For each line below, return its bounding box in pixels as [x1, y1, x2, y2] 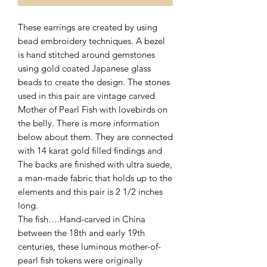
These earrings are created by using [18, 21, 157, 33]
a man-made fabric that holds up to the [18, 172, 172, 184]
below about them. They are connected [18, 131, 173, 142]
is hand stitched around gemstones [18, 48, 155, 60]
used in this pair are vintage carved [18, 89, 155, 101]
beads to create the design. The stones [18, 76, 170, 88]
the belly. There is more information [18, 117, 159, 129]
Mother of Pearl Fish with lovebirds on [18, 103, 167, 115]
